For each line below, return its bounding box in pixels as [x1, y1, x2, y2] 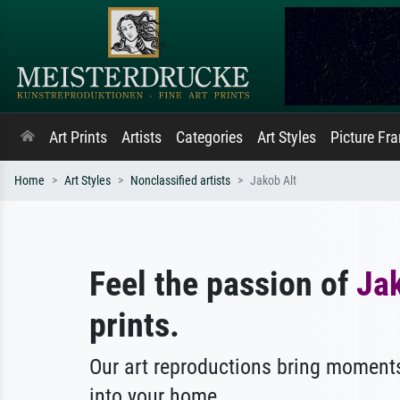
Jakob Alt [250, 173, 296, 188]
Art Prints [49, 129, 107, 146]
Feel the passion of [89, 263, 356, 304]
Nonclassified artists [130, 173, 230, 188]
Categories [176, 129, 243, 146]
